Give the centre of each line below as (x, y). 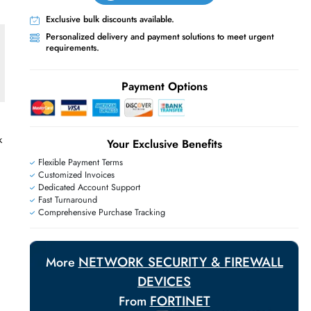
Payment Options (252, 131)
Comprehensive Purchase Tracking (181, 270)
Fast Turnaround (143, 257)
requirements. (149, 88)
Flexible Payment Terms (157, 215)
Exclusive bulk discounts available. (191, 56)
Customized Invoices (152, 229)
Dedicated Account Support (167, 243)
